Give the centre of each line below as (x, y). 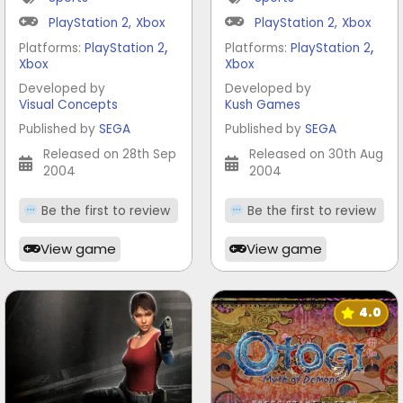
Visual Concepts (68, 105)
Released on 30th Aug (316, 155)
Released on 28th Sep (110, 155)
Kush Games (263, 105)
